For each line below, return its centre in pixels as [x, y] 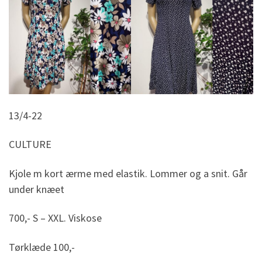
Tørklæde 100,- [42, 247]
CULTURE [30, 144]
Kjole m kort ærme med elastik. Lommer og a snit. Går [128, 173]
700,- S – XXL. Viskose [55, 218]
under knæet [37, 189]
